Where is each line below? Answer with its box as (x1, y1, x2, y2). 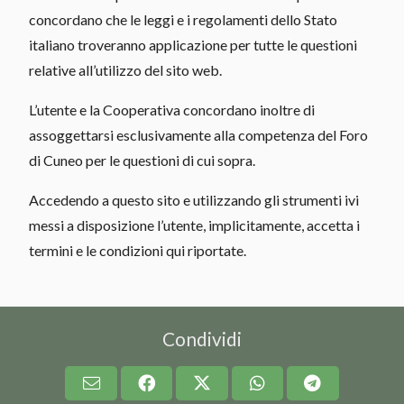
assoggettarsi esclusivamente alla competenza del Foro (29, 125, 368, 143)
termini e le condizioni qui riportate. (29, 241, 246, 259)
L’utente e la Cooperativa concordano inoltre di (29, 100, 315, 118)
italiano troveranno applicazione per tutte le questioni (29, 35, 357, 53)
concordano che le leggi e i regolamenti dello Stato (29, 10, 337, 28)
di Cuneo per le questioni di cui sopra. (29, 151, 255, 169)
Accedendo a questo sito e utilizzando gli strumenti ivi (29, 190, 359, 208)
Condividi (162, 326, 242, 350)
